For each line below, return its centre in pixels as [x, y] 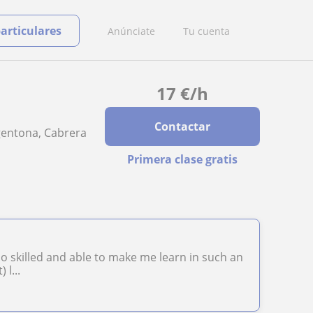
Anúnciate [131, 31]
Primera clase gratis [182, 159]
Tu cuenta [206, 31]
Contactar [182, 126]
